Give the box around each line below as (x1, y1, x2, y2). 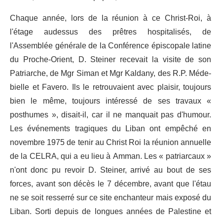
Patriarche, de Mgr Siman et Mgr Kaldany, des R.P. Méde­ (10, 65, 211, 82)
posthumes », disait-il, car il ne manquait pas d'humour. (10, 107, 211, 124)
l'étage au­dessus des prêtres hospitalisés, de (10, 24, 211, 41)
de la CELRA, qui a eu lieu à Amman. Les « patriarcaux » (10, 148, 211, 165)
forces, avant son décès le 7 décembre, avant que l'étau (10, 176, 211, 193)
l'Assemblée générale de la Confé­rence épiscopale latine (10, 37, 211, 55)
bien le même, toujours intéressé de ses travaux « (10, 93, 211, 110)
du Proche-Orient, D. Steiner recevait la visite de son (10, 51, 211, 69)
